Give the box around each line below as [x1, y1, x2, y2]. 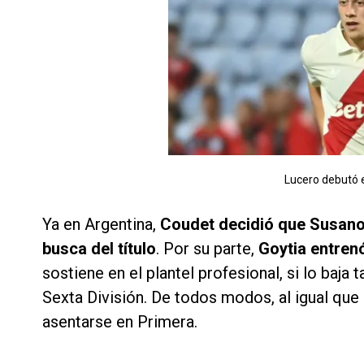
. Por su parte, [156, 239, 258, 259]
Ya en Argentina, [42, 214, 160, 235]
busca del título [42, 239, 156, 259]
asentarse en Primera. [42, 312, 197, 332]
